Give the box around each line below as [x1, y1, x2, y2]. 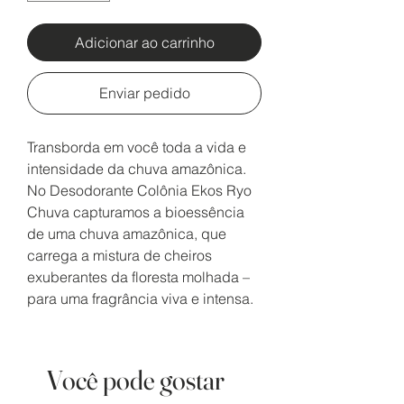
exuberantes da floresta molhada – [27, 268, 250, 287]
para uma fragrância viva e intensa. [27, 289, 253, 308]
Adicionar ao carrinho [74, 33, 215, 52]
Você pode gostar [47, 363, 225, 398]
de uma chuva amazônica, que [27, 225, 226, 243]
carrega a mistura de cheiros [27, 246, 212, 265]
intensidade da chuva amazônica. [27, 160, 246, 179]
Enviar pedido [98, 84, 190, 103]
